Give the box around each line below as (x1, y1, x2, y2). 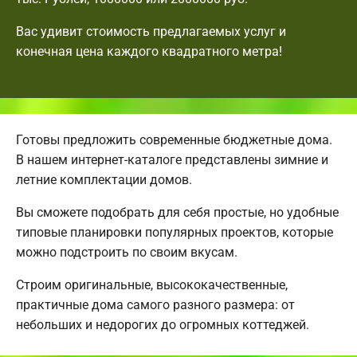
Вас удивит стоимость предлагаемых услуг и (16, 23, 286, 39)
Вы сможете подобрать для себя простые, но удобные (16, 204, 339, 220)
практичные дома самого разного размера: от (16, 296, 295, 312)
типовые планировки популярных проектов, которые (16, 224, 333, 240)
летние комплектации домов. (16, 171, 192, 187)
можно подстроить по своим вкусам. (16, 244, 237, 260)
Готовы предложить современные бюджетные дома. (16, 131, 332, 147)
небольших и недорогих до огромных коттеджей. (16, 316, 309, 332)
